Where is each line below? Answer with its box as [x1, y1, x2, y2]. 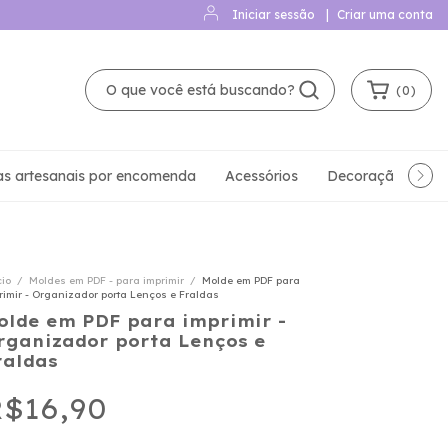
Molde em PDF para [202, 274, 300, 287]
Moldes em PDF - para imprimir [29, 274, 187, 287]
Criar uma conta [337, 7, 433, 22]
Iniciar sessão [232, 7, 315, 22]
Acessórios [225, 167, 298, 185]
